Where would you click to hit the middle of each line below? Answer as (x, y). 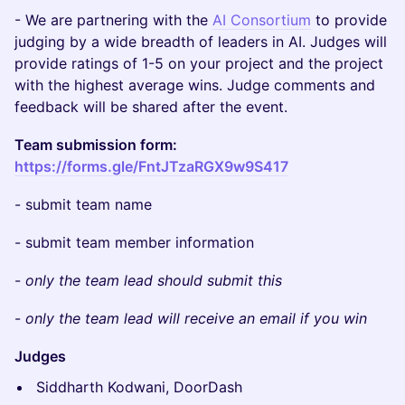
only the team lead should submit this (154, 280)
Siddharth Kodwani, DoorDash (139, 387)
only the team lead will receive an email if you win (196, 318)
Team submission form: (96, 145)
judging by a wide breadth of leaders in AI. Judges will (201, 42)
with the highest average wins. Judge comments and (195, 85)
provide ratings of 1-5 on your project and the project (199, 63)
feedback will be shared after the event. (151, 107)
